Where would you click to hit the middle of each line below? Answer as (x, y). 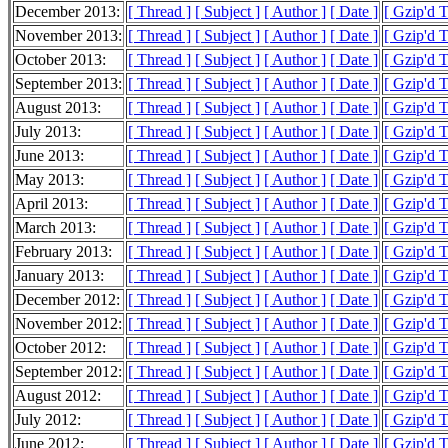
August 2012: (58, 396)
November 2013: (68, 36)
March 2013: (55, 228)
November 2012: (68, 324)
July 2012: (48, 420)
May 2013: (49, 180)
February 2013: (63, 252)
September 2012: (68, 372)
